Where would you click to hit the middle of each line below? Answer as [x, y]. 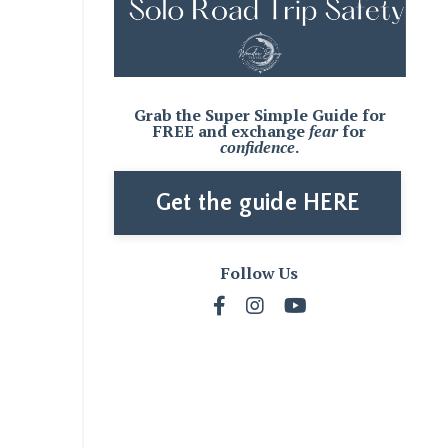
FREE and [192, 131]
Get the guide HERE [257, 203]
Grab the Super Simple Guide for [259, 115]
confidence [258, 147]
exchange [270, 131]
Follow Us [260, 273]
